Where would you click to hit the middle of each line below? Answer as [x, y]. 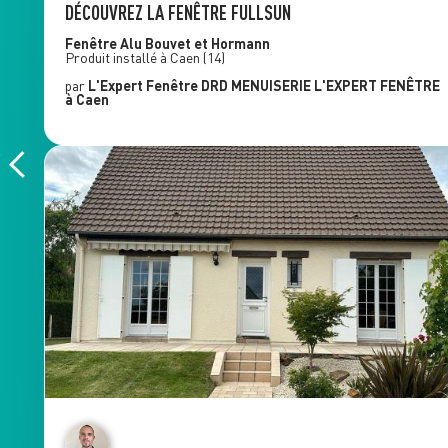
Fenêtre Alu [104, 44]
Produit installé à [117, 58]
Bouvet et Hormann [207, 44]
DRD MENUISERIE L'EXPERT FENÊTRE [320, 86]
